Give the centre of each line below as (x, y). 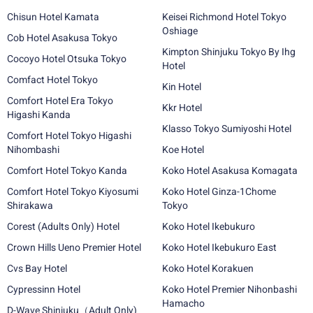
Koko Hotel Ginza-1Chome (219, 191)
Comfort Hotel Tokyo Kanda (67, 170)
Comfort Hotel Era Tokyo (60, 101)
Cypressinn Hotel (44, 289)
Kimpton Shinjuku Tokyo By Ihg (229, 52)
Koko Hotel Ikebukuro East (219, 247)
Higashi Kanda (39, 115)
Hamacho (183, 303)
